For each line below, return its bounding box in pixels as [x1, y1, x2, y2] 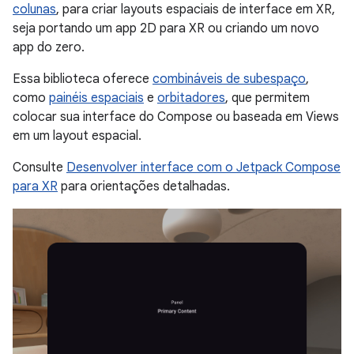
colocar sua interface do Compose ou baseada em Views [13, 108, 339, 125]
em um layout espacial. [13, 127, 141, 144]
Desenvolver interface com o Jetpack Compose [66, 159, 341, 175]
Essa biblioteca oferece [13, 70, 153, 87]
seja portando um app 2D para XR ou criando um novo [13, 20, 319, 36]
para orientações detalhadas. [58, 178, 230, 194]
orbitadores [157, 89, 225, 106]
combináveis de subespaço [153, 70, 306, 87]
